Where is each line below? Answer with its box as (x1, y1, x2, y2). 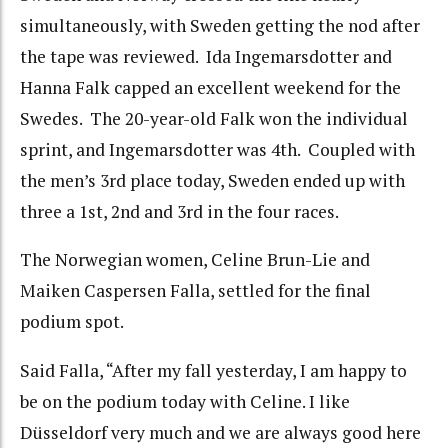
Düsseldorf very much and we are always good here (20, 420, 421, 444)
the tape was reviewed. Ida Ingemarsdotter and (20, 44, 392, 68)
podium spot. (20, 310, 124, 334)
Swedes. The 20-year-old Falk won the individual (20, 106, 408, 130)
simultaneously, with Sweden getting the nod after (20, 13, 420, 37)
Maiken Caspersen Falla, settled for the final (20, 279, 371, 303)
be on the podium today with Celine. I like (20, 389, 350, 413)
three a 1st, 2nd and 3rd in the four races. (20, 199, 339, 223)
